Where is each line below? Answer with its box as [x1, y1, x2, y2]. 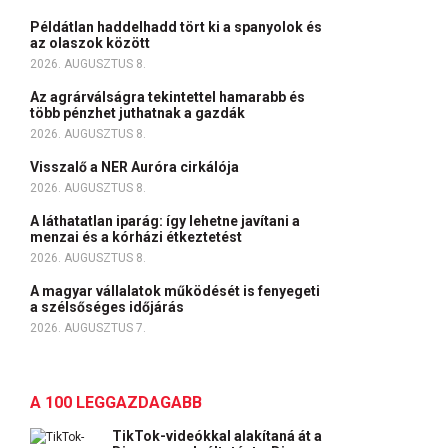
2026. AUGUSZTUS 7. [30, 321, 146, 335]
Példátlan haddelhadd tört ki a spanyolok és [30, 19, 322, 35]
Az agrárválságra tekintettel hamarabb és [30, 89, 305, 105]
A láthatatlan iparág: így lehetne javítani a [30, 213, 300, 229]
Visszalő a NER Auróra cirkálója [30, 159, 242, 175]
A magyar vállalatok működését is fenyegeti [30, 283, 320, 299]
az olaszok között [30, 35, 153, 51]
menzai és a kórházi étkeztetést [30, 229, 248, 245]
